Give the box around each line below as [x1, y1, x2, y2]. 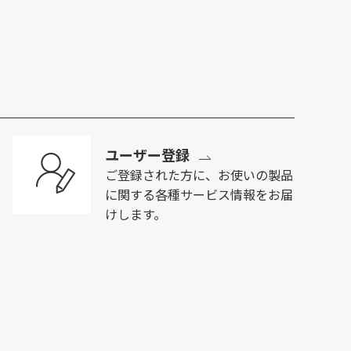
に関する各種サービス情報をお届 [104, 184, 293, 204]
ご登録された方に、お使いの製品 [104, 165, 293, 184]
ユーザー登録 [104, 143, 190, 165]
